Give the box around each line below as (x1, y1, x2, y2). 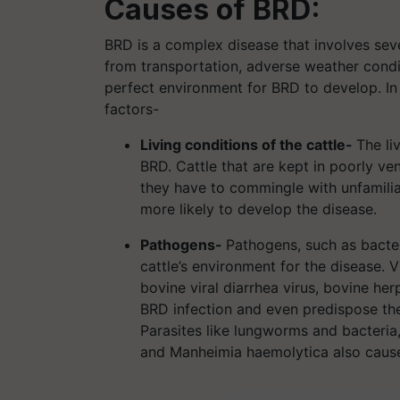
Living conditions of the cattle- (140, 135, 356, 154)
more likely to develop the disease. (140, 199, 377, 218)
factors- (104, 99, 159, 118)
